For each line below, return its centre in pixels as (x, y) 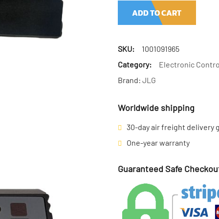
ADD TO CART (157, 13)
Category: (134, 64)
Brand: (130, 80)
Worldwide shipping (156, 108)
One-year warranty (158, 142)
